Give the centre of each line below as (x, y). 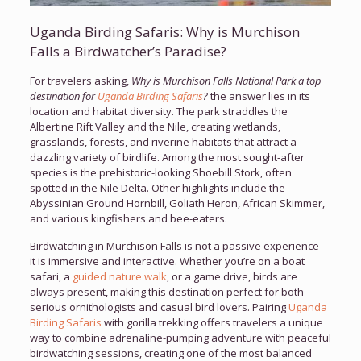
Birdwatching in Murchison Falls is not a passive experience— (179, 245)
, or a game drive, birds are (232, 276)
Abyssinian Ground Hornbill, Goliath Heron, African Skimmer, (177, 203)
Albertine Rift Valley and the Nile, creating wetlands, (155, 126)
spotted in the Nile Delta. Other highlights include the (157, 187)
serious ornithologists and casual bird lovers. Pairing (159, 307)
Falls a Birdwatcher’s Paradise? (128, 51)
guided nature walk (119, 276)
